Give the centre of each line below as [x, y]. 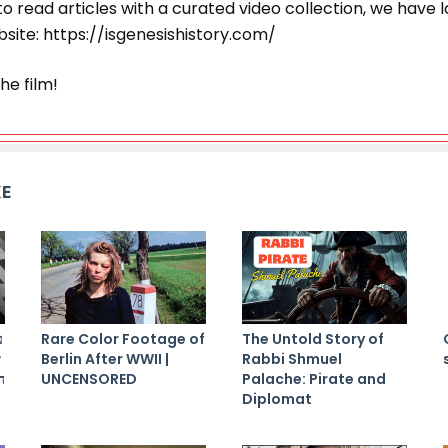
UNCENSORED [89, 378]
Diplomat [277, 398]
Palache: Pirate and [314, 378]
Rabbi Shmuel [292, 358]
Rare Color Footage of [123, 338]
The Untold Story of [313, 338]
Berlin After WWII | [105, 358]
